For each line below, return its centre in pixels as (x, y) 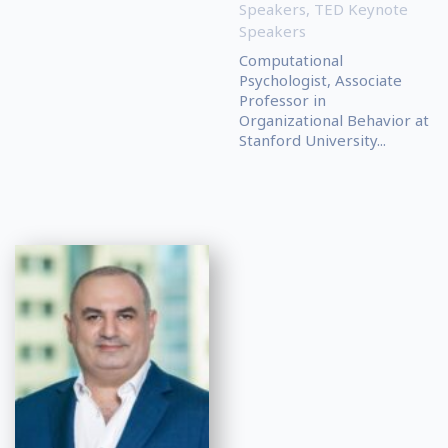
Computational (291, 59)
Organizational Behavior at (334, 119)
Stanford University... (312, 139)
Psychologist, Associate (320, 79)
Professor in (282, 99)
